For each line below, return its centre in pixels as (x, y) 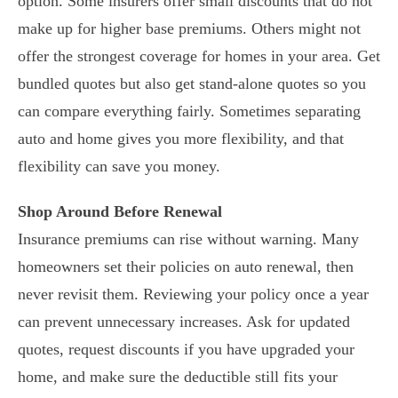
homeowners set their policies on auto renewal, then (186, 267)
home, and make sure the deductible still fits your (178, 377)
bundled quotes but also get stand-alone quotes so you (192, 84)
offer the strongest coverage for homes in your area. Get (199, 56)
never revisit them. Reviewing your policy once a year (193, 294)
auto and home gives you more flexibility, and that (181, 139)
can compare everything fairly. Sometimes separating (189, 111)
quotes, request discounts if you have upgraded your (186, 349)
